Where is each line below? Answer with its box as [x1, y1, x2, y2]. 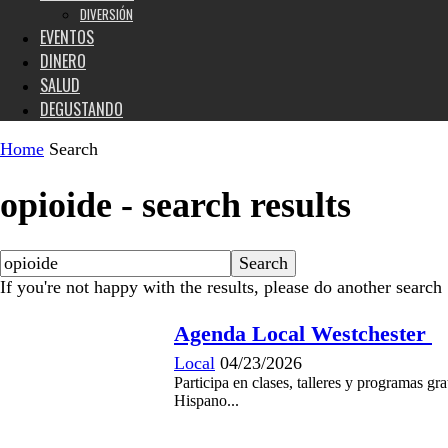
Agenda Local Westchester [174, 321, 432, 347]
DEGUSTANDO [40, 97, 123, 121]
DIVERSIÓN [80, 4, 133, 24]
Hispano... [174, 392, 239, 410]
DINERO [40, 49, 86, 73]
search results [142, 185, 351, 226]
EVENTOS [40, 25, 94, 49]
